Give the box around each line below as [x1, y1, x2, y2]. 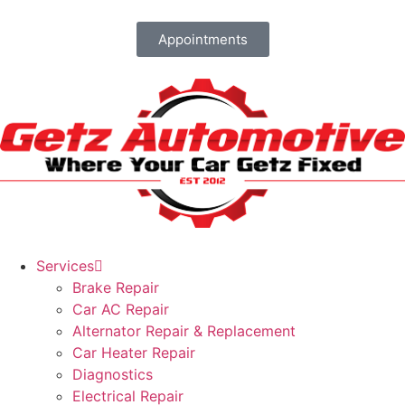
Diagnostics [72, 365, 153, 384]
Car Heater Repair [72, 344, 195, 363]
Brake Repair [72, 278, 159, 297]
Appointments [157, 31, 248, 48]
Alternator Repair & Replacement [72, 322, 296, 341]
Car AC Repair [72, 300, 169, 319]
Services [36, 257, 94, 276]
